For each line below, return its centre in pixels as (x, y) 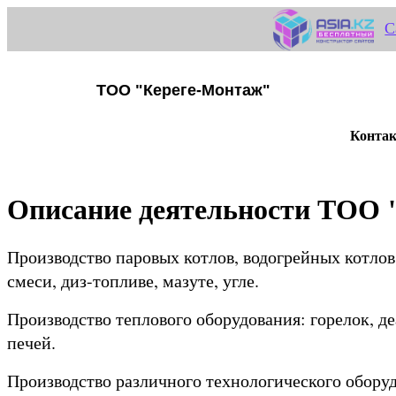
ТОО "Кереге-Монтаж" (183, 91)
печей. (31, 343)
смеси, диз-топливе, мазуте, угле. (133, 281)
